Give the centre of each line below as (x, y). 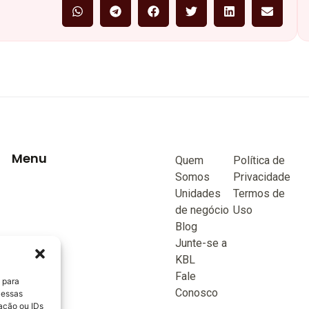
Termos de (259, 193)
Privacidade (262, 177)
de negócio (202, 210)
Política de (259, 160)
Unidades (198, 193)
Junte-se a (201, 243)
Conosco (196, 292)
